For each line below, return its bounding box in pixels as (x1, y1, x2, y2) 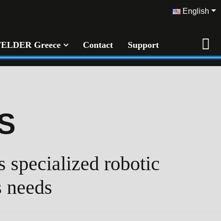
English (181, 7, 210, 15)
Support (128, 39, 159, 50)
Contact (83, 39, 113, 50)
